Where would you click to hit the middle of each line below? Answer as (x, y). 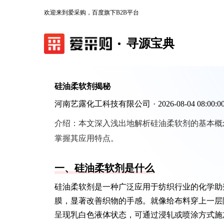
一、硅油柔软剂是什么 (104, 168)
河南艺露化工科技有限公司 (102, 104)
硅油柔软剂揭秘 (82, 86)
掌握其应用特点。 (86, 138)
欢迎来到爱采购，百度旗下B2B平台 (91, 12)
